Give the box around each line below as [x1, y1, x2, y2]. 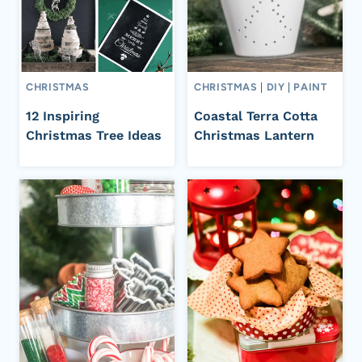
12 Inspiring [26, 107, 99, 124]
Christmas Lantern [194, 127, 314, 143]
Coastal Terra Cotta [194, 107, 318, 124]
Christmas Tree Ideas [26, 127, 162, 143]
